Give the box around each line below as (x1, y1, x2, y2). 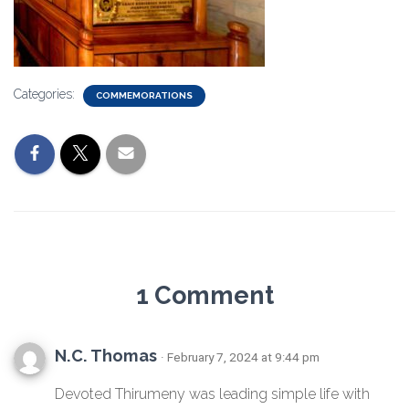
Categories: (14, 87, 79, 101)
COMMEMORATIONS (96, 90, 193, 100)
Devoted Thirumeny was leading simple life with (55, 385, 370, 403)
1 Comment (135, 281, 274, 309)
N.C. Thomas (55, 346, 161, 365)
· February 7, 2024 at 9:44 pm (161, 350, 320, 364)
